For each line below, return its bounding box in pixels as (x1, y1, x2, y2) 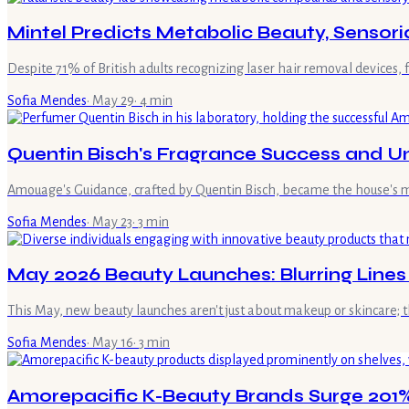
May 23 (92, 214, 132, 229)
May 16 (92, 335, 133, 350)
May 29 (92, 93, 134, 109)
